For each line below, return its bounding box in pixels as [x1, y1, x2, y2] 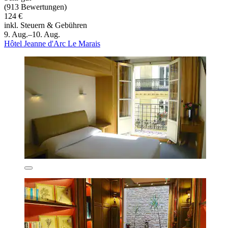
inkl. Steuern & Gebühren [4, 21, 87, 30]
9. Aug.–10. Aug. [4, 30, 60, 39]
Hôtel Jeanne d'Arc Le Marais [4, 39, 100, 48]
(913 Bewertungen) [4, 3, 67, 12]
